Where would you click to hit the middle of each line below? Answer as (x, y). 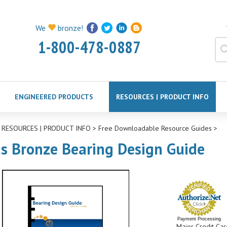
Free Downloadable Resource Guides (155, 128)
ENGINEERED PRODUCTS (54, 97)
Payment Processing (199, 219)
